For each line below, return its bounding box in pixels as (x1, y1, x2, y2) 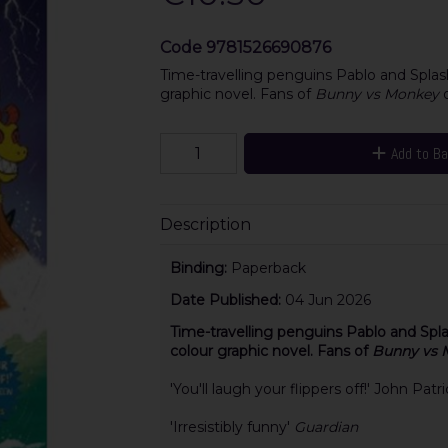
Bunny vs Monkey (314, 85, 443, 104)
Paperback (230, 259, 306, 278)
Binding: (169, 259, 231, 278)
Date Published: (169, 291, 285, 310)
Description (159, 214, 251, 234)
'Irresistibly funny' (169, 418, 294, 437)
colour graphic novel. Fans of (169, 342, 372, 361)
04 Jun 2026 (284, 291, 371, 310)
